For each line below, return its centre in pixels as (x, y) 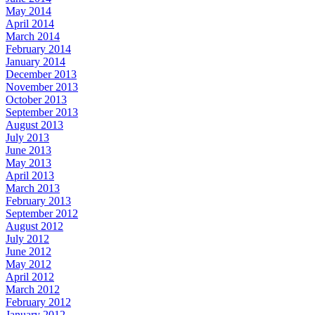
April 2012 (30, 276)
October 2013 (36, 99)
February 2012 (38, 302)
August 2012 (34, 226)
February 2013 (38, 200)
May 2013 (28, 162)
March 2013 (33, 188)
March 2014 (33, 36)
